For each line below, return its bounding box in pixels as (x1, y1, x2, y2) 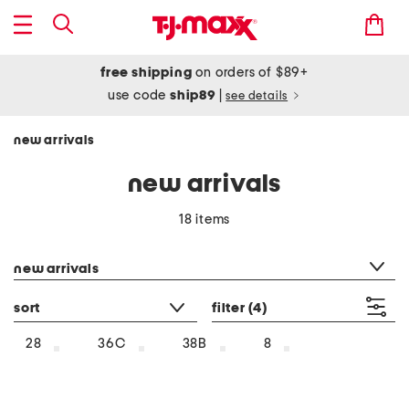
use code (107, 89, 171, 102)
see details (225, 90, 288, 102)
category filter (13, 239, 100, 252)
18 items (178, 213, 231, 226)
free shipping (100, 66, 193, 79)
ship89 (170, 89, 219, 102)
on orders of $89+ (192, 66, 309, 79)
